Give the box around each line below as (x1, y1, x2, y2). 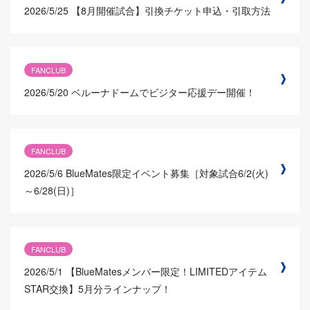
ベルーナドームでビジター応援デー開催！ (71, 84, 255, 99)
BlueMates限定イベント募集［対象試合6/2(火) (66, 166, 268, 181)
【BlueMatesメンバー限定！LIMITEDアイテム (66, 264, 267, 279)
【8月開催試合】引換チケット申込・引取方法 (71, 3, 271, 18)
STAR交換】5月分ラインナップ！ (24, 282, 171, 296)
